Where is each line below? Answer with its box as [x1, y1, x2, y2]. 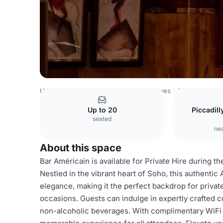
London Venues [122, 87, 171, 95]
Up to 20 [87, 106, 117, 114]
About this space [40, 142, 121, 154]
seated [93, 115, 112, 122]
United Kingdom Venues [40, 87, 115, 95]
